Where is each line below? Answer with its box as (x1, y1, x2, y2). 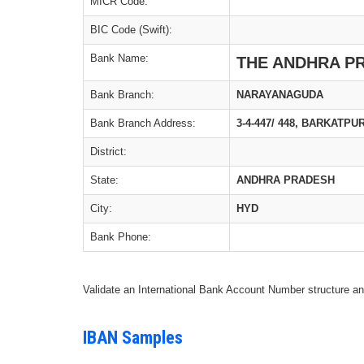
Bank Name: (90, 52, 149, 64)
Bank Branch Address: (90, 117, 196, 129)
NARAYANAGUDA (236, 89, 323, 101)
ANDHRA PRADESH (236, 174, 335, 186)
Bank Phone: (90, 231, 151, 243)
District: (90, 145, 127, 158)
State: (90, 174, 119, 186)
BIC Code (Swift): (90, 24, 172, 36)
